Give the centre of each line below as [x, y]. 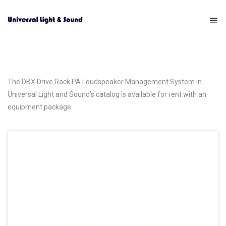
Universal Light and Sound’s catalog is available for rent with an [107, 94]
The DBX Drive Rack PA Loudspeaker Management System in [105, 82]
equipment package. [40, 107]
